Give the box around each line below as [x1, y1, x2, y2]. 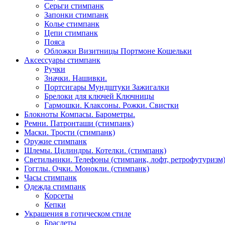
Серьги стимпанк [44, 2, 104, 11]
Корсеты [44, 191, 73, 200]
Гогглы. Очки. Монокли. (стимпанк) [24, 164, 149, 173]
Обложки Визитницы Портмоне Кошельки [44, 47, 192, 56]
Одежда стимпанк [24, 182, 86, 191]
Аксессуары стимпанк [24, 56, 100, 65]
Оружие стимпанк [24, 137, 87, 146]
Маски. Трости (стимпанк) [24, 128, 115, 137]
